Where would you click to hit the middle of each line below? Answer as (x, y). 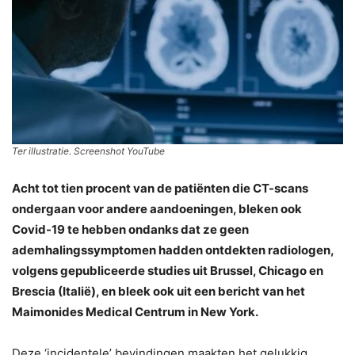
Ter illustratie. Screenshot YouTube (88, 151)
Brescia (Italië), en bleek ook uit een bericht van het (158, 292)
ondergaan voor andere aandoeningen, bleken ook (157, 209)
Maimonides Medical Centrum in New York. (135, 312)
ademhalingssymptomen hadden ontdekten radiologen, (173, 250)
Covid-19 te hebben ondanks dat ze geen (130, 230)
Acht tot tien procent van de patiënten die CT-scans (160, 189)
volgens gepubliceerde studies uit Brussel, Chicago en (168, 271)
